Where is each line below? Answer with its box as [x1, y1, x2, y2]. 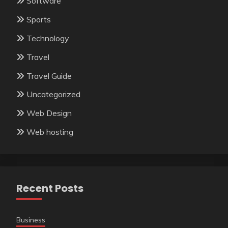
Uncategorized [26, 89, 80, 100]
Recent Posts [16, 181, 83, 195]
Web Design [26, 108, 72, 119]
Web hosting [26, 126, 73, 137]
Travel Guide [26, 70, 72, 81]
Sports [26, 14, 51, 25]
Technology [26, 33, 69, 43]
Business [16, 215, 45, 224]
